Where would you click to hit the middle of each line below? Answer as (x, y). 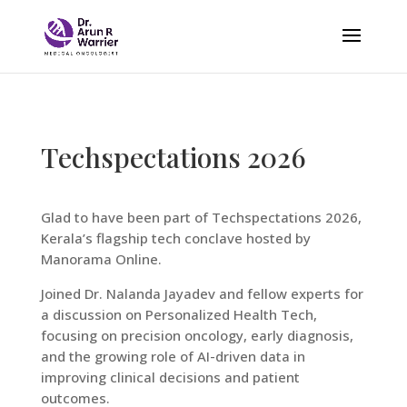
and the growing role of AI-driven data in (173, 356)
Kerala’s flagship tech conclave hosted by (175, 238)
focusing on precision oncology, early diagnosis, (197, 335)
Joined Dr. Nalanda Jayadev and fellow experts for (202, 293)
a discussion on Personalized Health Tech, (179, 314)
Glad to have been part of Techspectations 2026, (201, 217)
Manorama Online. (101, 259)
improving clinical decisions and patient (170, 377)
